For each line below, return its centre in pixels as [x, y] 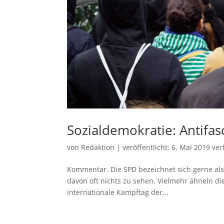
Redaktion [98, 147]
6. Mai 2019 [191, 147]
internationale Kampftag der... [118, 192]
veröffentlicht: [147, 147]
